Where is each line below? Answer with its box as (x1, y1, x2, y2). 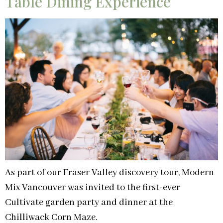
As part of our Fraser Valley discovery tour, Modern (5, 167, 214, 179)
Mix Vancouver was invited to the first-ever (5, 182, 180, 194)
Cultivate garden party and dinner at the (5, 197, 173, 209)
